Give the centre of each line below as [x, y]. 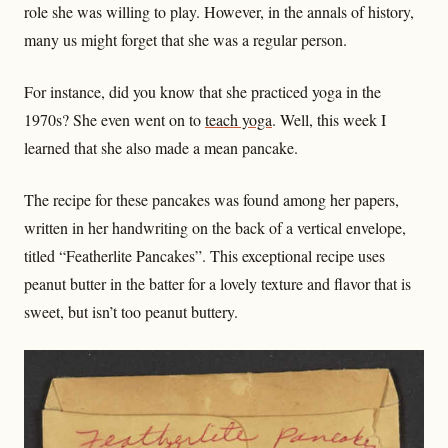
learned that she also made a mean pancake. [161, 148]
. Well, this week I [329, 120]
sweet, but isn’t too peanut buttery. [131, 312]
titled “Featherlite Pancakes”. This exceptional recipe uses [204, 256]
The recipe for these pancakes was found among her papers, [211, 200]
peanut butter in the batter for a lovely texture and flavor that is [217, 284]
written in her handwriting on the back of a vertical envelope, [215, 228]
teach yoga [238, 120]
